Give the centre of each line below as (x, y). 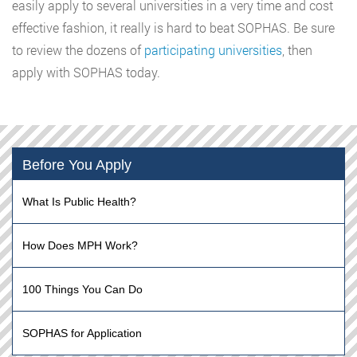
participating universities (213, 50)
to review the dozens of (78, 50)
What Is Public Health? (79, 202)
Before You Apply (77, 165)
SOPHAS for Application (82, 333)
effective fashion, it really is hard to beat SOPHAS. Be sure (173, 28)
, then (297, 50)
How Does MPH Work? (80, 246)
